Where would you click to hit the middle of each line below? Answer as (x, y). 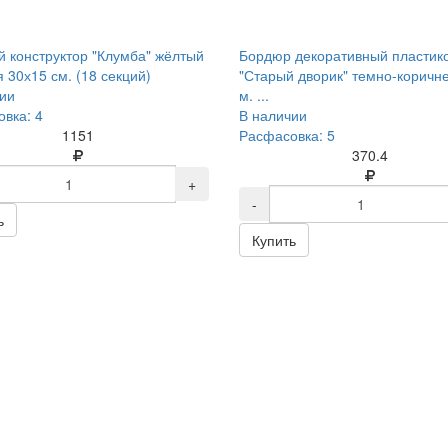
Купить (273, 240)
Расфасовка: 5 (286, 135)
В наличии (272, 115)
